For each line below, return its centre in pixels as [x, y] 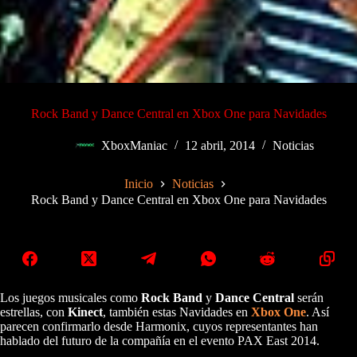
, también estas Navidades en [177, 312]
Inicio [139, 184]
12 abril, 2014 [220, 146]
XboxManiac [134, 146]
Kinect [85, 312]
